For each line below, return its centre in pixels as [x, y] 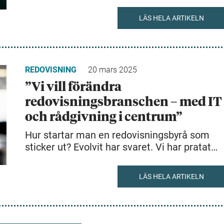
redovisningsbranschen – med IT [123, 102]
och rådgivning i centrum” [104, 117]
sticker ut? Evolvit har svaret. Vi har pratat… [121, 147]
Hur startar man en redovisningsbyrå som [117, 135]
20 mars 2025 [112, 70]
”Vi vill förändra [73, 87]
